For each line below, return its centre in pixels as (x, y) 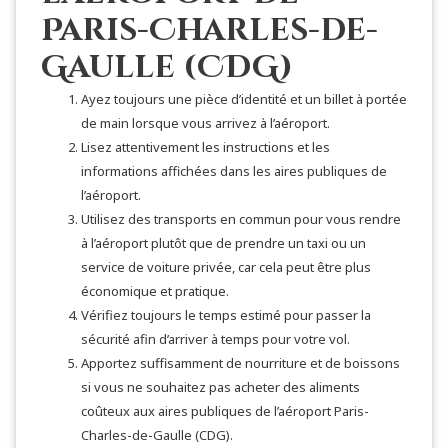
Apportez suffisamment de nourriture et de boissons (240, 363)
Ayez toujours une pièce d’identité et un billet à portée (244, 99)
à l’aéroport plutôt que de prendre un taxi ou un (223, 243)
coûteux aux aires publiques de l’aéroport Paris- (225, 411)
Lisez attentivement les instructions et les (205, 147)
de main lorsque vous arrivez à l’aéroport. (205, 123)
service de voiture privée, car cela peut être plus (226, 267)
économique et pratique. (155, 291)
